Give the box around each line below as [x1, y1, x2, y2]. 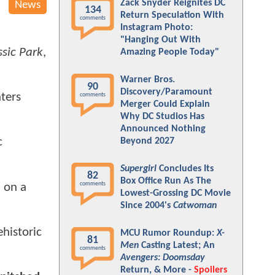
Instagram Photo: [120, 23, 193, 33]
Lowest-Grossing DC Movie [120, 188, 231, 198]
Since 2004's [120, 201, 173, 211]
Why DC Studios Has [120, 112, 204, 122]
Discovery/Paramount [120, 87, 212, 97]
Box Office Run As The [120, 176, 211, 186]
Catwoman [173, 201, 217, 211]
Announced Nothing [120, 124, 206, 134]
